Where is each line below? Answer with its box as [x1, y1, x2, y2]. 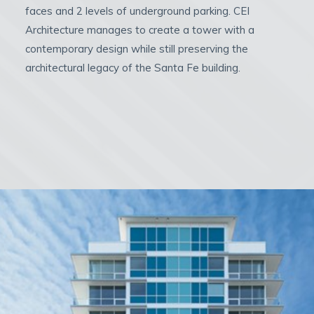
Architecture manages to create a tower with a [25, 23, 254, 36]
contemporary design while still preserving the [25, 42, 248, 55]
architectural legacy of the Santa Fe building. [25, 61, 240, 74]
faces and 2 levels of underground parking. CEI [25, 4, 250, 18]
